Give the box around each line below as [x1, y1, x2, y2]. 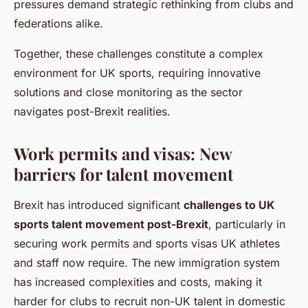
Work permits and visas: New [14, 142, 232, 165]
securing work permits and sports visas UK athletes [14, 236, 280, 251]
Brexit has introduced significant [14, 198, 184, 212]
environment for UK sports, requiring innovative [14, 66, 261, 80]
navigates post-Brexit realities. [14, 104, 170, 119]
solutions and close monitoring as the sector [14, 85, 243, 100]
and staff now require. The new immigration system [14, 256, 280, 270]
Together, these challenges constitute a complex [14, 47, 263, 61]
